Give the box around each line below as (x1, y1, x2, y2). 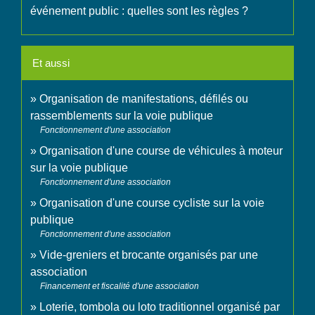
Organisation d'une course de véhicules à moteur (39, 145, 283, 157)
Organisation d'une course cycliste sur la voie (39, 197, 264, 210)
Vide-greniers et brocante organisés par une (39, 249, 258, 262)
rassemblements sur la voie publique (30, 110, 213, 122)
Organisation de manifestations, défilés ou (39, 93, 248, 105)
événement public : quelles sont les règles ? (30, 5, 248, 18)
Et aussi (32, 57, 70, 70)
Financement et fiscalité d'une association (40, 281, 199, 292)
